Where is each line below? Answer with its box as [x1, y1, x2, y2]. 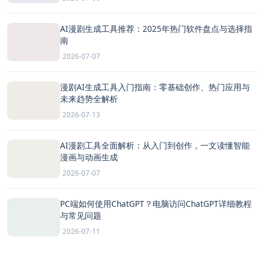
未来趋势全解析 [60, 93, 118, 104]
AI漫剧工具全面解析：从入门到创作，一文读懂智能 [60, 140, 250, 151]
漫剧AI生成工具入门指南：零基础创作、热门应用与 [60, 81, 250, 93]
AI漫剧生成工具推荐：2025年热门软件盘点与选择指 [60, 23, 252, 34]
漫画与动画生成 [60, 151, 118, 163]
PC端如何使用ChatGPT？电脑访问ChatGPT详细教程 [60, 198, 252, 209]
